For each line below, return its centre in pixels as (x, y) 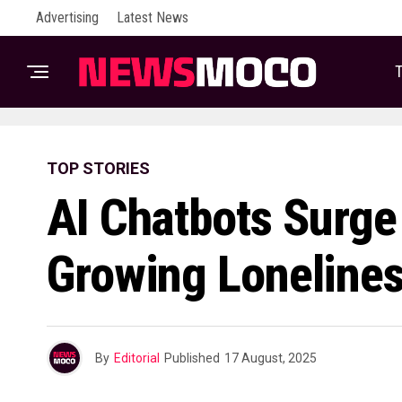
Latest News (153, 17)
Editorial (137, 358)
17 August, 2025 (271, 358)
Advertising (67, 17)
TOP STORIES (98, 168)
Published (192, 358)
